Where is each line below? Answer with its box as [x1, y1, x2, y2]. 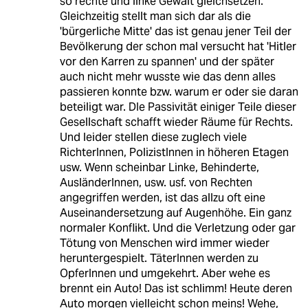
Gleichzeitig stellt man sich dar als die [59, 9, 251, 24]
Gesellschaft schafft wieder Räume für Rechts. [59, 115, 293, 130]
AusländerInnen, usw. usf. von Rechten [59, 175, 252, 190]
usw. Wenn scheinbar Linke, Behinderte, [59, 160, 259, 175]
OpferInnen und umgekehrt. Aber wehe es [59, 266, 270, 281]
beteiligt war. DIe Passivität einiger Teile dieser [59, 100, 296, 115]
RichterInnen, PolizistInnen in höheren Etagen [59, 145, 289, 160]
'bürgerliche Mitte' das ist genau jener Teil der [59, 24, 291, 39]
